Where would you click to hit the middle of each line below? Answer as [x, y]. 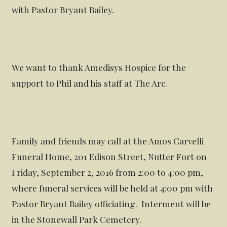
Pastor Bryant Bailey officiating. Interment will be [111, 203]
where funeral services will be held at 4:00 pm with [112, 187]
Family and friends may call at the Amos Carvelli [108, 140]
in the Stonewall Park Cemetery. [77, 219]
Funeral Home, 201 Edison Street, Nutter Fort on [109, 156]
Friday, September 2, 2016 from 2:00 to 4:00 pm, [108, 172]
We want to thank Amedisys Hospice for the [99, 67]
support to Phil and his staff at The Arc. [90, 83]
